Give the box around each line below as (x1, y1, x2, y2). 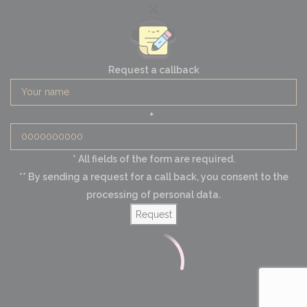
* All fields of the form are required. (72, 153, 235, 164)
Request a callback (108, 64, 199, 75)
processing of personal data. (86, 188, 221, 200)
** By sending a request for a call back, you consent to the (19, 171, 288, 182)
